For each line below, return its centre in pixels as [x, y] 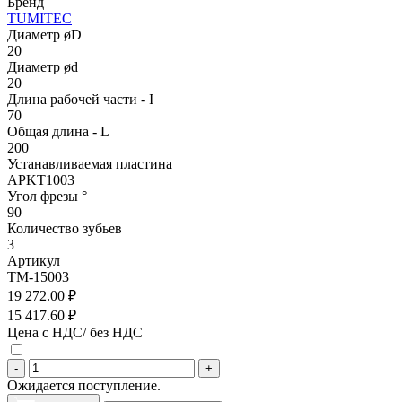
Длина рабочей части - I [80, 99]
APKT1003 [41, 179]
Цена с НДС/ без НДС [75, 332]
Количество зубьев [65, 228]
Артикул [34, 260]
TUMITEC [39, 18]
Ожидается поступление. [84, 385]
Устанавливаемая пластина [90, 163]
